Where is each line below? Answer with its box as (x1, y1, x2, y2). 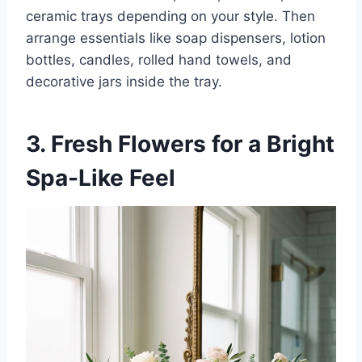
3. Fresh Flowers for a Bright (26, 130, 335, 158)
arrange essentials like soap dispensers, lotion (26, 30, 326, 47)
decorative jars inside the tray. (26, 74, 222, 90)
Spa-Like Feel (26, 164, 175, 192)
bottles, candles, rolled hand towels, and (26, 52, 292, 69)
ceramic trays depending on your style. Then (26, 8, 315, 25)
